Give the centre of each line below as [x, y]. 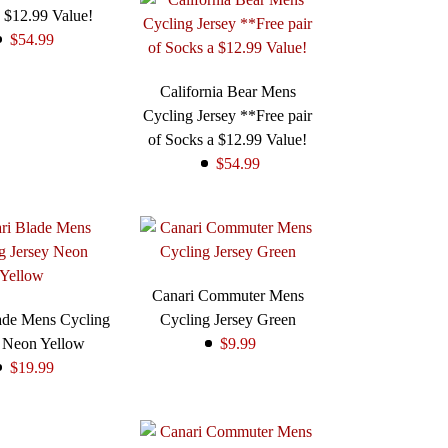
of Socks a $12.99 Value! [228, 140]
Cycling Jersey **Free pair [228, 116]
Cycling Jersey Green [227, 320]
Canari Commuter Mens [227, 296]
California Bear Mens [227, 92]
